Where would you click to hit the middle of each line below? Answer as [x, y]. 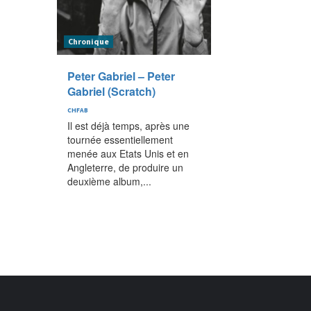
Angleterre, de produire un [125, 167]
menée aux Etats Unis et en [128, 153]
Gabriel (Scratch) [111, 91]
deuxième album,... [109, 181]
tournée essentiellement [120, 139]
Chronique [89, 41]
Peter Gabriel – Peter [121, 76]
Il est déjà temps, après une [128, 125]
